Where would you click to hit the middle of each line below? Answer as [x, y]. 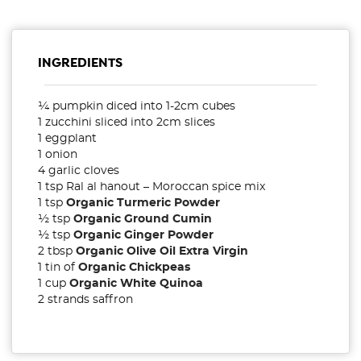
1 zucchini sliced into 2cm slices [127, 123]
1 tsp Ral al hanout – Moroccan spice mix [151, 187]
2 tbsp [57, 252]
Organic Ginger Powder [143, 236]
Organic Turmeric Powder [143, 203]
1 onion [58, 155]
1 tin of [58, 268]
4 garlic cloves [79, 171]
